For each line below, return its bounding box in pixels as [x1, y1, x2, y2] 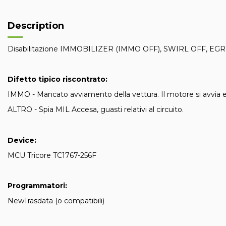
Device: [8, 135, 36, 145]
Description [8, 20, 64, 32]
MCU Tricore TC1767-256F [8, 150, 96, 160]
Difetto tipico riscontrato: [8, 74, 107, 84]
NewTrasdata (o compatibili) [8, 196, 104, 206]
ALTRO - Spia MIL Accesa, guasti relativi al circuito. [8, 105, 184, 115]
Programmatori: [8, 181, 67, 191]
